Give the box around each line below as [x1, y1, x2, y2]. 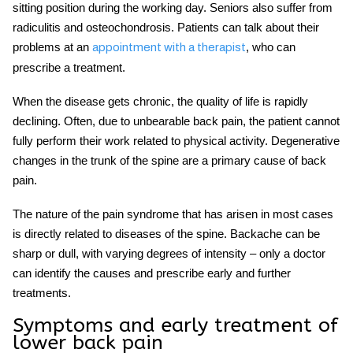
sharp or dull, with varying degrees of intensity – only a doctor [13, 247, 325, 260]
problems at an [13, 40, 92, 54]
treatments [13, 286, 68, 299]
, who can [246, 40, 295, 54]
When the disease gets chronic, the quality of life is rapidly [13, 95, 308, 108]
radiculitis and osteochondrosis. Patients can [13, 20, 244, 34]
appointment [92, 41, 164, 54]
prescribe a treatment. [13, 61, 128, 74]
